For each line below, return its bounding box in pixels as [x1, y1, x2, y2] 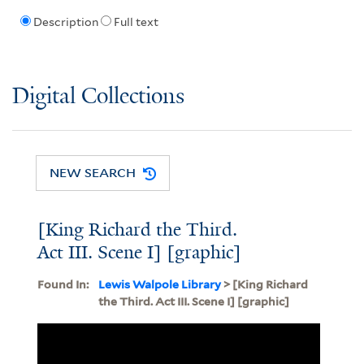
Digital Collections [12, 84, 184, 110]
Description [32, 15, 98, 29]
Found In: [37, 277, 89, 291]
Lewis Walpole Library [97, 277, 221, 291]
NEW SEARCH [50, 164, 136, 181]
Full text [113, 15, 158, 29]
